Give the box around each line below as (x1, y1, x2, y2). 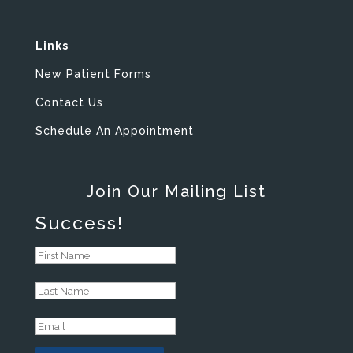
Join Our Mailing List (86, 182, 266, 202)
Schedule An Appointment (35, 124, 194, 138)
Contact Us (35, 96, 103, 110)
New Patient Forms (35, 68, 151, 81)
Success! (35, 212, 124, 234)
